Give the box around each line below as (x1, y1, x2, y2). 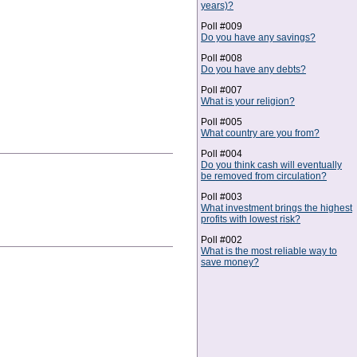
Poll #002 (201, 234, 242, 245)
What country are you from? (201, 127, 320, 139)
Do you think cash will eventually (201, 159, 342, 171)
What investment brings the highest (201, 202, 352, 214)
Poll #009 (201, 21, 242, 32)
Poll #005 (201, 116, 242, 127)
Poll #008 (201, 53, 242, 64)
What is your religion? (201, 96, 295, 107)
